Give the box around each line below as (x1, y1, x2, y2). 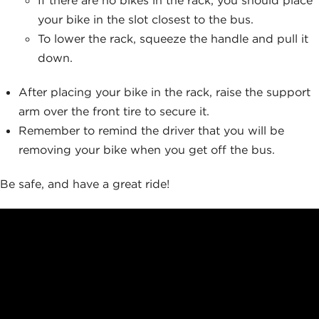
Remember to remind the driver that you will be (19, 122, 285, 137)
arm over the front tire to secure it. (19, 103, 210, 118)
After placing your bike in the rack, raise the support (19, 84, 311, 99)
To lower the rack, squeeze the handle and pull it (37, 31, 308, 46)
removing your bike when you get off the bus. (19, 142, 276, 157)
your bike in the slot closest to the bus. (37, 11, 253, 26)
